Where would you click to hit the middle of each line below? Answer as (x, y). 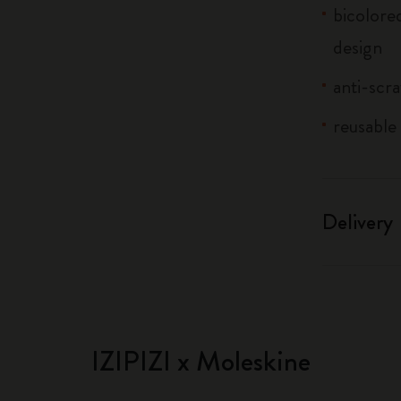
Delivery (358, 222)
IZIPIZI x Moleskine (200, 361)
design (358, 47)
